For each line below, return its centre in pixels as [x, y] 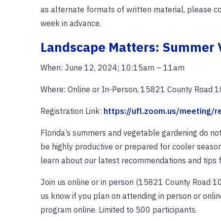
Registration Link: [72, 111]
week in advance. [71, 23]
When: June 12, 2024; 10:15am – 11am [112, 67]
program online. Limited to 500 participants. [118, 209]
